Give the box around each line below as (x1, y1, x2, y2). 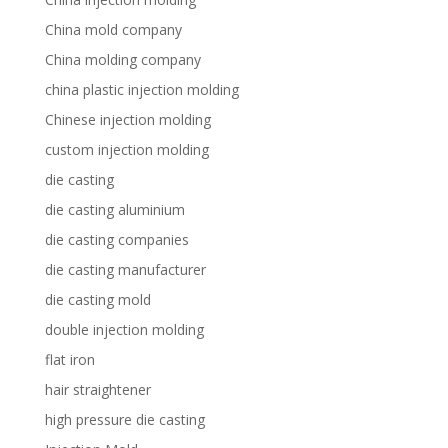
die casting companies (44, 230, 189, 249)
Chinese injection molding (44, 110, 211, 129)
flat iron (44, 350, 95, 369)
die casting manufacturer (44, 260, 206, 279)
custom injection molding (44, 140, 209, 159)
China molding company (44, 50, 201, 69)
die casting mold (44, 290, 151, 309)
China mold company (44, 20, 182, 39)
